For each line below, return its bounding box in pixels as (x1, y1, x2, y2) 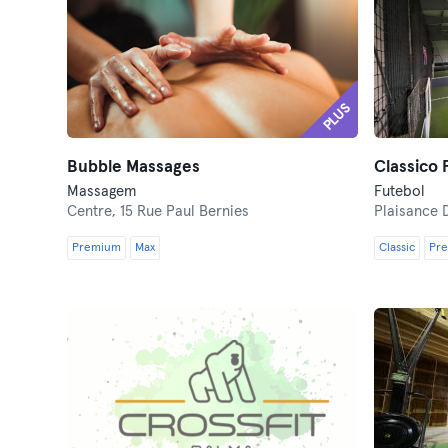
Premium (72, 242, 122, 254)
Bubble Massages (67, 159, 201, 176)
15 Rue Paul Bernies (120, 204, 250, 219)
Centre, (67, 204, 121, 219)
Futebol (373, 184, 425, 199)
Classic (378, 242, 415, 254)
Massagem (67, 184, 137, 199)
